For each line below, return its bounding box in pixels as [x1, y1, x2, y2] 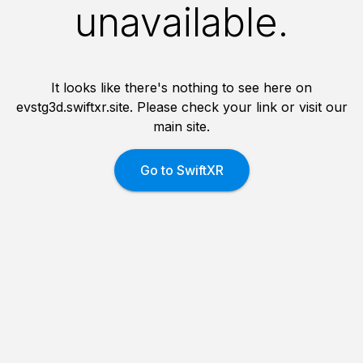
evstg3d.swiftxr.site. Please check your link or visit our [15, 98, 348, 115]
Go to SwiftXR [139, 161, 224, 178]
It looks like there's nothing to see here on [51, 79, 312, 96]
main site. [153, 117, 210, 135]
